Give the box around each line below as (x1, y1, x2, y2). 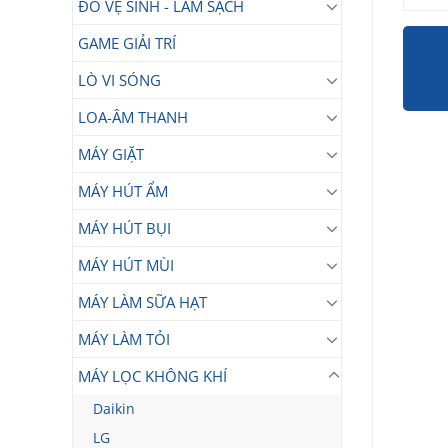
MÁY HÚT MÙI (78, 255, 174, 275)
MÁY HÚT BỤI (78, 218, 171, 238)
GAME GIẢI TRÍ (78, 33, 176, 53)
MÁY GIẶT (78, 144, 144, 164)
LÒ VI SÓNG (78, 70, 161, 90)
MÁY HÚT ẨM (78, 181, 168, 201)
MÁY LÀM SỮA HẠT (78, 292, 207, 312)
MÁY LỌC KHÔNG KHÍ (78, 366, 227, 386)
